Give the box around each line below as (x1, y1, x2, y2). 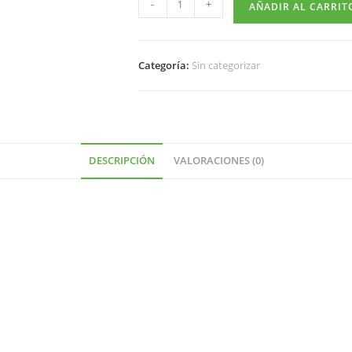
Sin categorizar (191, 58, 260, 72)
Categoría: (137, 58, 192, 72)
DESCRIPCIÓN (88, 154, 155, 167)
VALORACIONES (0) (173, 154, 264, 167)
